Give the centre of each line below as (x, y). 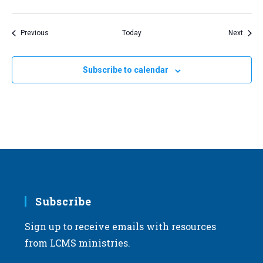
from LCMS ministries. (77, 243)
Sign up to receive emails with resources (120, 227)
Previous (34, 33)
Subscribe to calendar (125, 70)
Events (59, 33)
